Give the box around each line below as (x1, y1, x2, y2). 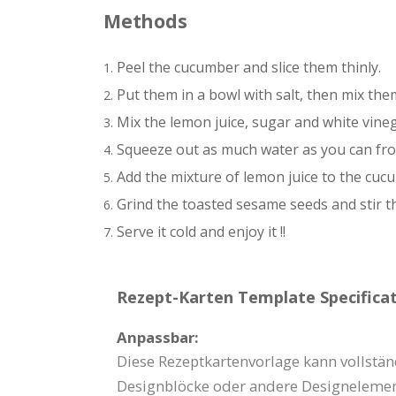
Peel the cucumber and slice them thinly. (117, 57, 381, 78)
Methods (103, 9, 187, 34)
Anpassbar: (117, 327, 199, 348)
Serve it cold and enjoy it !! (117, 222, 286, 242)
